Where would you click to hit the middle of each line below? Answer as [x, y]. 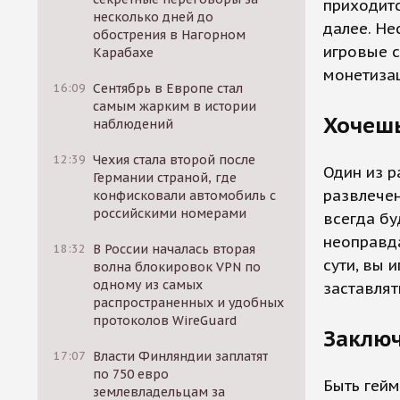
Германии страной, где [165, 178]
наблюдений [133, 124]
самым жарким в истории [175, 106]
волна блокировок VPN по [177, 267]
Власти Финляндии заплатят [181, 356]
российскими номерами [170, 213]
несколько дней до [154, 17]
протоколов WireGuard [165, 321]
